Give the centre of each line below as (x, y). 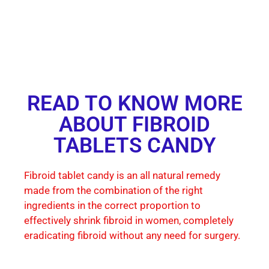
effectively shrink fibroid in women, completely (129, 220)
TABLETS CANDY (134, 145)
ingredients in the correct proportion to (112, 205)
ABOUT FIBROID (134, 124)
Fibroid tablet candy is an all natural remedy (122, 175)
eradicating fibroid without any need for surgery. (132, 235)
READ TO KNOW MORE (134, 103)
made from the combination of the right (113, 190)
